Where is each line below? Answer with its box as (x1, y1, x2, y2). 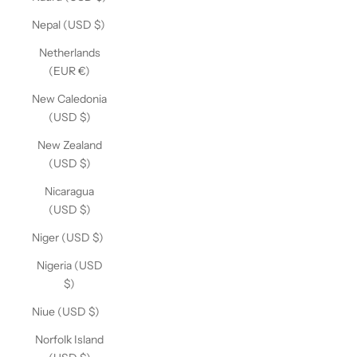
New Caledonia (32, 92, 107, 106)
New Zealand (37, 138, 102, 152)
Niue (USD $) (32, 304, 100, 319)
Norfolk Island (35, 332, 104, 347)
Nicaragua (45, 184, 94, 198)
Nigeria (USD (36, 258, 103, 273)
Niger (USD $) (32, 230, 104, 245)
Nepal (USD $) (32, 18, 105, 32)
